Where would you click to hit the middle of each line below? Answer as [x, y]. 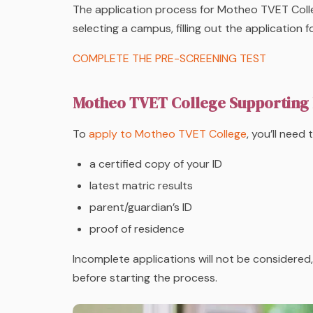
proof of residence [138, 229]
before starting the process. [145, 278]
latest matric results [141, 186]
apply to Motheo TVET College [168, 134]
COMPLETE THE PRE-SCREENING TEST [169, 59]
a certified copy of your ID [156, 164]
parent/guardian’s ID [141, 208]
